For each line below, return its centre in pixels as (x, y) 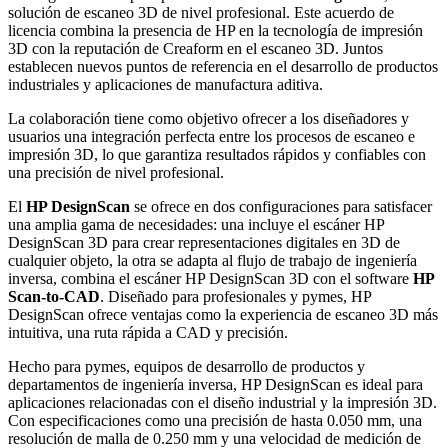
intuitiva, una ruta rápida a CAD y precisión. (148, 332)
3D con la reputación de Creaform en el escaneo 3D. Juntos (195, 48)
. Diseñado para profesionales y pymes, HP (235, 296)
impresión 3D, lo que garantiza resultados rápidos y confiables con (217, 154)
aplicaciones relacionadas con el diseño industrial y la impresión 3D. (222, 402)
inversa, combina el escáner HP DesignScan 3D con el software (210, 278)
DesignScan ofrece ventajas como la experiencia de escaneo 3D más (223, 314)
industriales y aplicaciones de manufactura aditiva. (165, 84)
